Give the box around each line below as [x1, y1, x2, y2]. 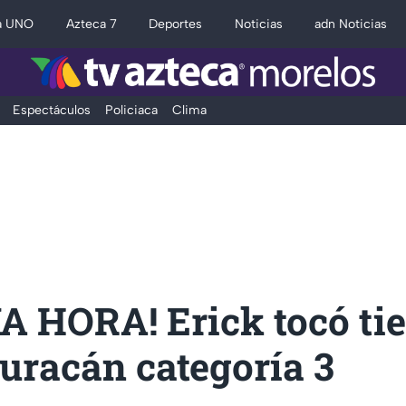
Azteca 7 [65, 16, 117, 32]
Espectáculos [12, 101, 91, 118]
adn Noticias [314, 16, 388, 32]
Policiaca [104, 101, 158, 118]
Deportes [149, 16, 203, 32]
